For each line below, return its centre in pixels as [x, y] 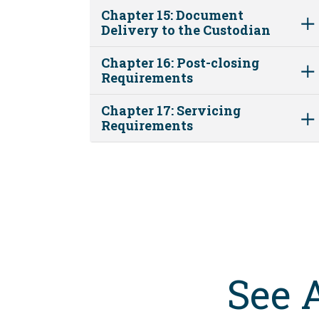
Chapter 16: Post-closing [180, 62]
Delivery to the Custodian [186, 30]
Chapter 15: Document [172, 15]
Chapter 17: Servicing [171, 110]
